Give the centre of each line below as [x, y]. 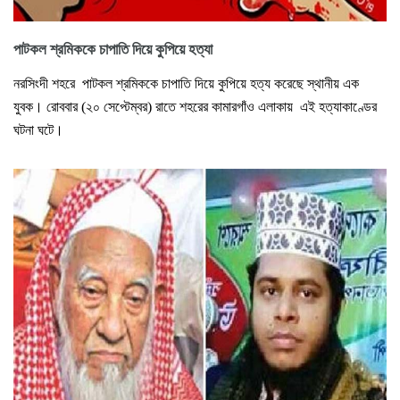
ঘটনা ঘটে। [38, 129]
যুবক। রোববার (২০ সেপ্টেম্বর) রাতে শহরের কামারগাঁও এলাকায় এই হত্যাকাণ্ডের [195, 106]
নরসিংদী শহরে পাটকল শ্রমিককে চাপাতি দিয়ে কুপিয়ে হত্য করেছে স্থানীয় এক [186, 83]
